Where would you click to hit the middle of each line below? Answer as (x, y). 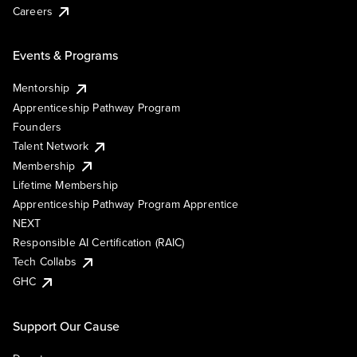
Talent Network (51, 146)
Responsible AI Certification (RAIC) (99, 243)
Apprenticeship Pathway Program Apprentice (126, 204)
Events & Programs (65, 55)
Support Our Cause (66, 326)
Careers (33, 11)
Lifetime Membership (66, 185)
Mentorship (41, 88)
